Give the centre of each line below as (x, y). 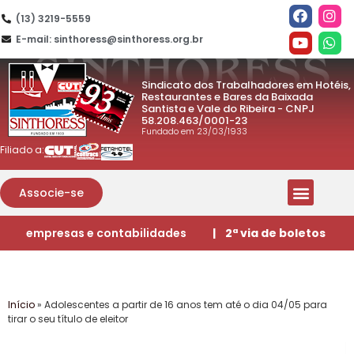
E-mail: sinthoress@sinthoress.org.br (109, 40)
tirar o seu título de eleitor (68, 318)
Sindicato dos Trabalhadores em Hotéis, (247, 85)
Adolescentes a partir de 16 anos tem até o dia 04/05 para (186, 304)
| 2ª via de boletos (269, 233)
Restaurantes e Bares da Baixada (228, 96)
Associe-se (51, 192)
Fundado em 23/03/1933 (195, 131)
